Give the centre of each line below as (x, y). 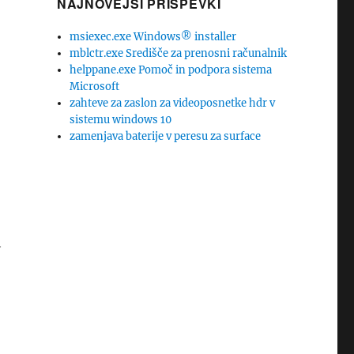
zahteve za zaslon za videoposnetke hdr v (173, 103)
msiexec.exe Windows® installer (153, 37)
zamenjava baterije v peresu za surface (166, 136)
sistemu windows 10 (121, 120)
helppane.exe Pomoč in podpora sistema (171, 70)
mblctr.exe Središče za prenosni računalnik (179, 53)
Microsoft (95, 87)
